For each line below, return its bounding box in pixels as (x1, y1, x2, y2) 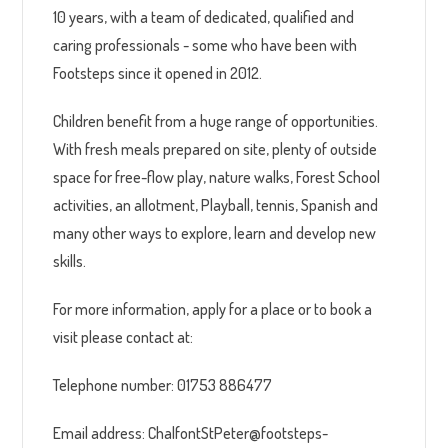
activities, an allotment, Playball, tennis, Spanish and (53, 194, 379, 215)
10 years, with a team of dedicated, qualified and (53, 6, 355, 27)
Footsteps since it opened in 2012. (53, 62, 263, 83)
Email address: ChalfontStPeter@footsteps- (53, 422, 329, 443)
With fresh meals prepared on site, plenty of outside (53, 138, 378, 159)
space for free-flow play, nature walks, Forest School (53, 166, 381, 187)
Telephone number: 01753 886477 (53, 374, 273, 395)
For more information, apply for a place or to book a (53, 298, 373, 319)
